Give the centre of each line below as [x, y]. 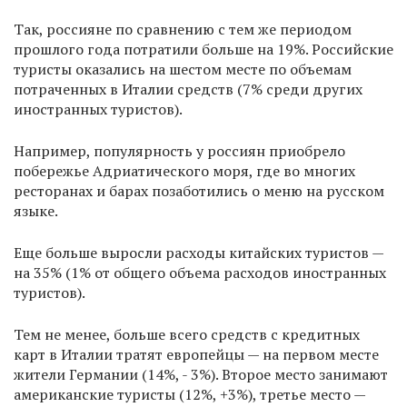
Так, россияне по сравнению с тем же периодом [183, 30]
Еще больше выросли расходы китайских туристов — [199, 253]
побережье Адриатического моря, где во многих [184, 171]
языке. [36, 211]
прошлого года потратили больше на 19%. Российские [203, 50]
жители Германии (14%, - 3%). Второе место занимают [201, 375]
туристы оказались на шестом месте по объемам [183, 69]
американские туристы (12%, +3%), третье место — [189, 395]
